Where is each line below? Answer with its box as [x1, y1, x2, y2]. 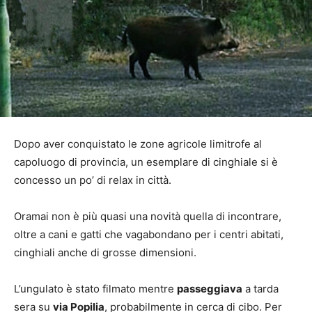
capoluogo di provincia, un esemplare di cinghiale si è [14, 155, 278, 169]
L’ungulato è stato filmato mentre [14, 281, 177, 295]
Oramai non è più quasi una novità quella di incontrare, [14, 209, 281, 223]
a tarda [242, 281, 279, 295]
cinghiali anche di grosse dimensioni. [14, 245, 196, 259]
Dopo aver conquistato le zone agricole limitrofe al [14, 136, 262, 150]
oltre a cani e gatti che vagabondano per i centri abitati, [14, 227, 283, 241]
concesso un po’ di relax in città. [14, 173, 171, 187]
